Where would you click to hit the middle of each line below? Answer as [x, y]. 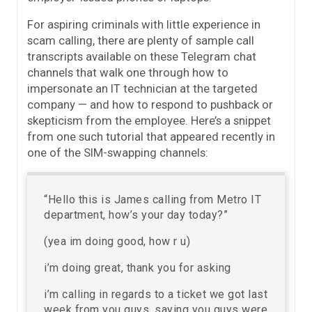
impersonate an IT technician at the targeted [142, 89]
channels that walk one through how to [128, 73]
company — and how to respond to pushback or [150, 105]
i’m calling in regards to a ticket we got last [156, 295]
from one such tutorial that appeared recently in [151, 137]
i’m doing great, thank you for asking [138, 268]
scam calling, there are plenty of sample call [141, 41]
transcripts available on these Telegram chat [142, 57]
